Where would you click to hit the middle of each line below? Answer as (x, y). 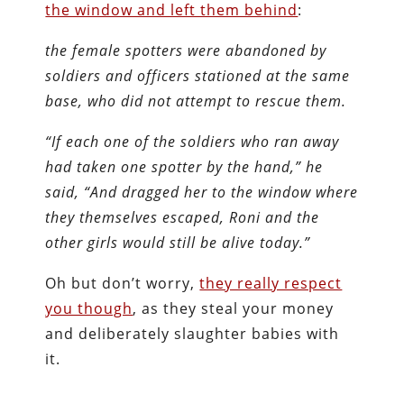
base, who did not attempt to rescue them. (196, 101)
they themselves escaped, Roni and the (183, 217)
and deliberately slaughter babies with (193, 333)
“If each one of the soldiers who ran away (193, 141)
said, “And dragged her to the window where (202, 192)
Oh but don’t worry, (123, 283)
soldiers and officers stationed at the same (198, 75)
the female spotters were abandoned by (186, 50)
